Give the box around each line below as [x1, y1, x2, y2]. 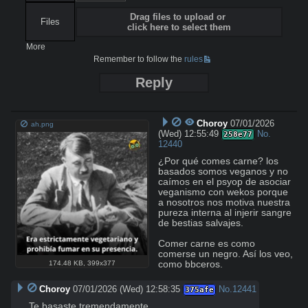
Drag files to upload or [129, 12, 228, 23]
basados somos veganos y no [158, 166, 289, 177]
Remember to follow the [93, 54, 185, 64]
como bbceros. [158, 259, 223, 269]
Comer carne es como [158, 239, 256, 249]
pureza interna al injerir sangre [158, 208, 292, 218]
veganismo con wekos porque [158, 187, 289, 197]
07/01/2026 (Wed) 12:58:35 [72, 284, 180, 294]
